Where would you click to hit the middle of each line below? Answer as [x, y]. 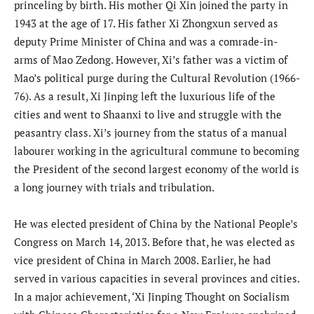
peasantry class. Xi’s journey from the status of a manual [151, 132]
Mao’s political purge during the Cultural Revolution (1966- [157, 77]
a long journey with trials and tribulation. [115, 187]
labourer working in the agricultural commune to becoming [157, 150]
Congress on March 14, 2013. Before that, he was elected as [155, 241]
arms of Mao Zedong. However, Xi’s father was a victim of [151, 59]
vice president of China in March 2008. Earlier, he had [142, 260]
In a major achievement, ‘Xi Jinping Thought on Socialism [152, 296]
